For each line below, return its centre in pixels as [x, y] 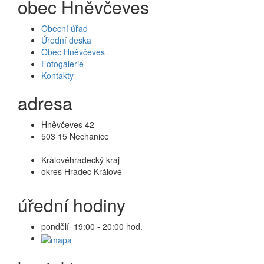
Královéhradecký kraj [80, 160]
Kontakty [57, 76]
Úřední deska [66, 40]
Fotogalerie [62, 64]
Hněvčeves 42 [68, 125]
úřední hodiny [72, 205]
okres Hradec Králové [82, 172]
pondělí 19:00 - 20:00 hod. [92, 227]
